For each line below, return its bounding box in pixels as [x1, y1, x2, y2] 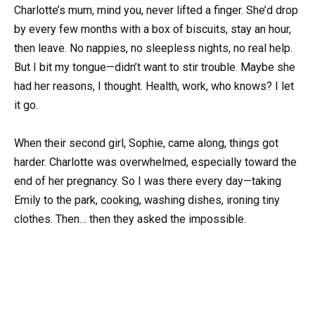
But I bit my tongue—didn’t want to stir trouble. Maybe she [14, 60, 295, 74]
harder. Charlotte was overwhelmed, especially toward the [14, 155, 297, 169]
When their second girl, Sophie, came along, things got [14, 136, 278, 150]
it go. [14, 98, 38, 112]
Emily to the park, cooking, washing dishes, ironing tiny [14, 193, 280, 207]
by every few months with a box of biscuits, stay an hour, [14, 22, 291, 36]
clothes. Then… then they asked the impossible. [14, 212, 246, 226]
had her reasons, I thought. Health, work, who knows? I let [14, 79, 294, 93]
